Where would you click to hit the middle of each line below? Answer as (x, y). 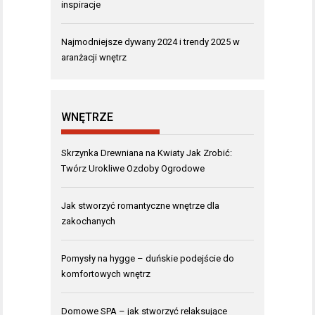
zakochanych (88, 221)
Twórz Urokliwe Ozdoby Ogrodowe (133, 168)
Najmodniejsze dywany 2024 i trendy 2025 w (150, 41)
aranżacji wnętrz (94, 57)
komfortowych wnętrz (106, 274)
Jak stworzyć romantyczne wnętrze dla (140, 205)
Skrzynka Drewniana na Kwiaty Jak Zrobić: (147, 153)
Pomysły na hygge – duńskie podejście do (148, 258)
